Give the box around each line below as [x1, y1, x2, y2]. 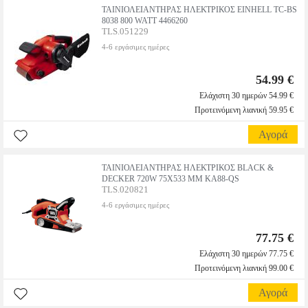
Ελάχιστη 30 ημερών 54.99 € [199, 91, 294, 100]
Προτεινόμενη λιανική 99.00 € [195, 263, 294, 273]
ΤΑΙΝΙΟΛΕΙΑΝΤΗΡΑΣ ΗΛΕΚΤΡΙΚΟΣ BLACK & [102, 163, 274, 173]
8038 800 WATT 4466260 [102, 16, 188, 25]
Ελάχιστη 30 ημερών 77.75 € [199, 249, 294, 258]
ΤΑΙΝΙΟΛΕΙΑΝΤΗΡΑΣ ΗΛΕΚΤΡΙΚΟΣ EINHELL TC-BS [102, 5, 297, 14]
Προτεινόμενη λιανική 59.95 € [195, 105, 294, 115]
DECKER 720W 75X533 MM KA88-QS [102, 174, 239, 184]
